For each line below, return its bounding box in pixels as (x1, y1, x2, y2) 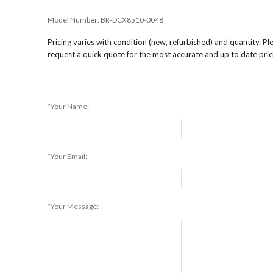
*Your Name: (48, 102, 90, 111)
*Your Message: (48, 202, 99, 211)
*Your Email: (48, 152, 88, 161)
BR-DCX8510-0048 (101, 15, 164, 24)
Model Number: (48, 15, 101, 24)
